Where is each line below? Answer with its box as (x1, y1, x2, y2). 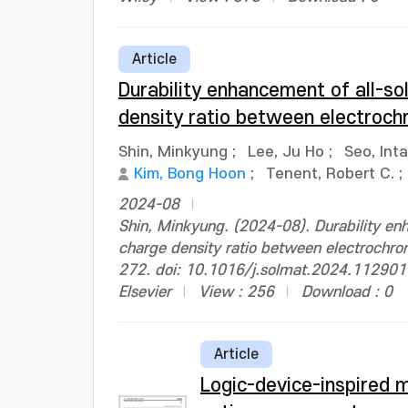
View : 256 (199, 284, 274, 301)
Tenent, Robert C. (266, 166, 394, 182)
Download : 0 (301, 284, 393, 301)
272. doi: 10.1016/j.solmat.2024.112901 (118, 262, 406, 279)
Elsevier (118, 284, 171, 301)
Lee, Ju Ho (248, 144, 324, 160)
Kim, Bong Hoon (134, 166, 246, 182)
